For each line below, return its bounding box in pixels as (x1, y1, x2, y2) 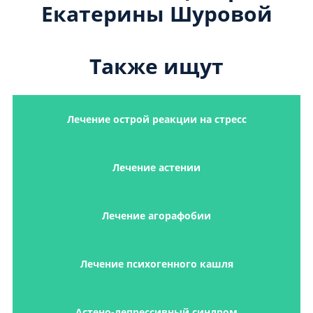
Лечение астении (112, 161, 201, 175)
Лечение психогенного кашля (80, 257, 233, 271)
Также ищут (89, 52, 224, 81)
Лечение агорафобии (102, 209, 211, 223)
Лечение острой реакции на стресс (66, 112, 247, 126)
